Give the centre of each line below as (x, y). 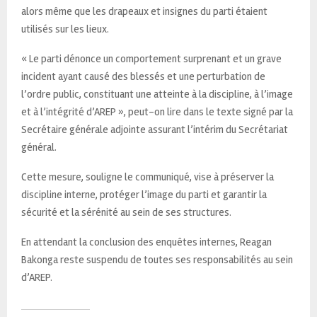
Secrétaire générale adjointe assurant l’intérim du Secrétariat (155, 129)
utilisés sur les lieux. (65, 29)
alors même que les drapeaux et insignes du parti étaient (144, 11)
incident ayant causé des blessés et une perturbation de (143, 76)
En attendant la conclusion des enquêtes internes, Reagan (146, 242)
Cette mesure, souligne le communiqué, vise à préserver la (148, 177)
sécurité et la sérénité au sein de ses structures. (126, 212)
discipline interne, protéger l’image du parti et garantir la (144, 194)
